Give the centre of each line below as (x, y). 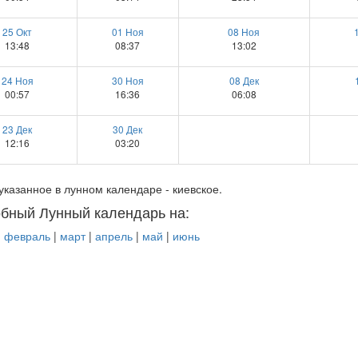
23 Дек (17, 129)
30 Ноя (127, 81)
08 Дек (244, 81)
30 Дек (127, 129)
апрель (113, 236)
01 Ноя (127, 32)
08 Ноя (244, 32)
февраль (27, 236)
